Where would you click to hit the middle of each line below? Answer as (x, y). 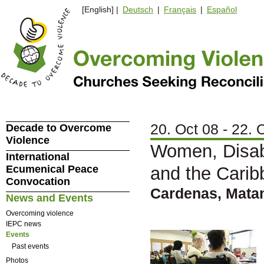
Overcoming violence (39, 213)
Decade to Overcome (58, 128)
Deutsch (138, 10)
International (37, 157)
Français (180, 10)
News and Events (49, 198)
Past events (30, 246)
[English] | (99, 10)
